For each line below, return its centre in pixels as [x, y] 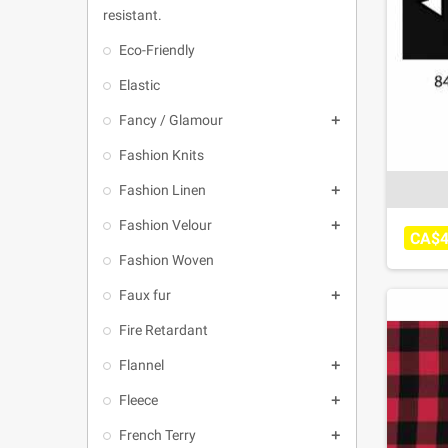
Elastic [139, 85]
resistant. [132, 15]
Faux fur [145, 295]
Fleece [138, 400]
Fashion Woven [166, 260]
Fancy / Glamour [171, 120]
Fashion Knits [161, 155]
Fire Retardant [163, 330]
